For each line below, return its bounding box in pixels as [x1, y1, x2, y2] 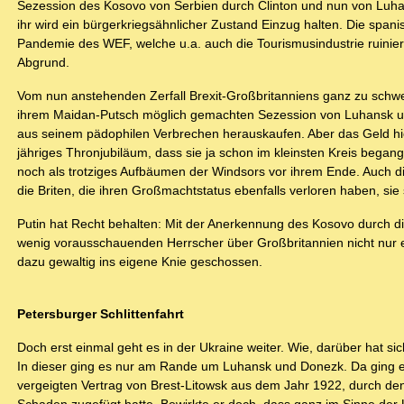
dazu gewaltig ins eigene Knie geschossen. [17, 254, 262, 270]
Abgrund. [17, 55, 69, 70]
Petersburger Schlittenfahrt [17, 307, 184, 322]
